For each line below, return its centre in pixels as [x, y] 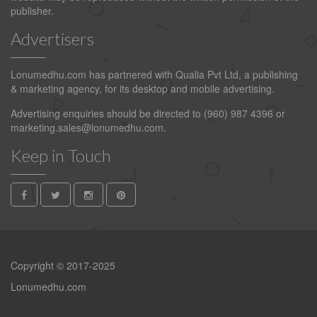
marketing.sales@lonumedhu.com [87, 128]
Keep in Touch [61, 156]
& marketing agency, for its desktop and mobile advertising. [143, 89]
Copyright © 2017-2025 [63, 266]
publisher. [32, 11]
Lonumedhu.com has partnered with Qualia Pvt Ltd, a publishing [154, 75]
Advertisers [52, 39]
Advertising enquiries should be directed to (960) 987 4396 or [148, 114]
